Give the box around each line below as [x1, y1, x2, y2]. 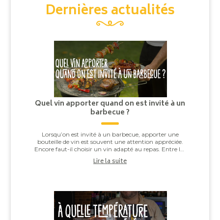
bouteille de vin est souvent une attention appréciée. [37, 137, 183, 145]
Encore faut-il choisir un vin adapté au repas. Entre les [34, 145, 186, 153]
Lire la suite [93, 156, 127, 167]
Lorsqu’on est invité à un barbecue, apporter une [41, 130, 179, 138]
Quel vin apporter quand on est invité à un [35, 97, 185, 110]
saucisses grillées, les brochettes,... [64, 152, 156, 160]
